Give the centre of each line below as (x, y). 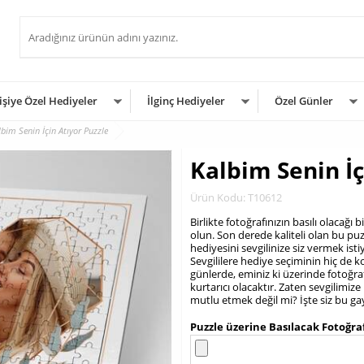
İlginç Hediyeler (186, 101)
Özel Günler (304, 101)
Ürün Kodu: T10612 (236, 197)
